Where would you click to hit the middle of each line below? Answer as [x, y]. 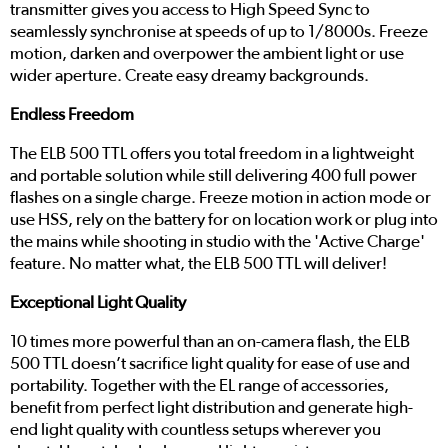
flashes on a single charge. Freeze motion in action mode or [220, 197]
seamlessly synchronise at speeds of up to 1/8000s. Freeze [219, 31]
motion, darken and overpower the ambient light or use [207, 53]
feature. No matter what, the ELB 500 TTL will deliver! [198, 263]
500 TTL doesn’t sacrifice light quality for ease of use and [210, 363]
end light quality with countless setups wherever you [195, 429]
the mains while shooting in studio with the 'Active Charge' [217, 241]
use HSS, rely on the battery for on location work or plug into [224, 219]
